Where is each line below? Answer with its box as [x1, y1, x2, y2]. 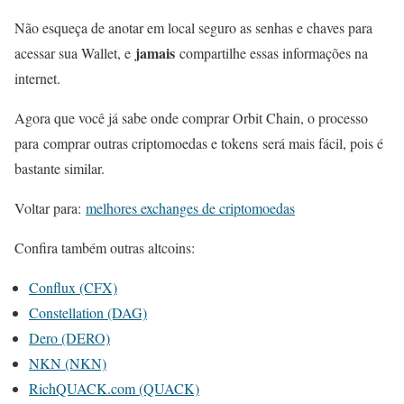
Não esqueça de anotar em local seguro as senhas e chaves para [14, 18, 372, 38]
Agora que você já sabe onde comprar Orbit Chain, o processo [14, 108, 368, 128]
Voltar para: [14, 198, 86, 218]
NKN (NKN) [29, 353, 106, 373]
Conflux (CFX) [29, 278, 117, 298]
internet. [14, 69, 60, 88]
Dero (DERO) [29, 328, 110, 348]
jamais [135, 42, 175, 64]
